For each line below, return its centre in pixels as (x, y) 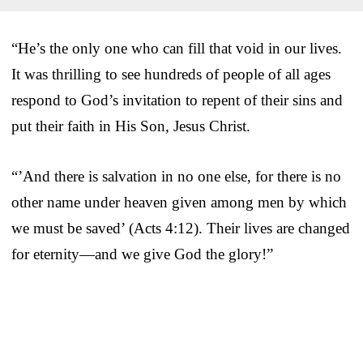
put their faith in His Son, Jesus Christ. (131, 126)
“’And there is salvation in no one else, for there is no (176, 176)
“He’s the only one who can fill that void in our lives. (177, 48)
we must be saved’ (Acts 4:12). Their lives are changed (181, 228)
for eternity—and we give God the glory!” (142, 254)
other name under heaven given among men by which (179, 202)
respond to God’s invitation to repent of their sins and (177, 100)
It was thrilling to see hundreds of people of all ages (171, 74)
